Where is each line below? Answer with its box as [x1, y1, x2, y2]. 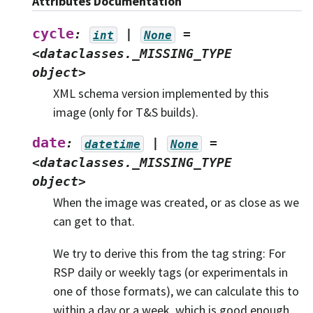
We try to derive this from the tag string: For [53, 245, 286, 261]
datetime [85, 137, 140, 151]
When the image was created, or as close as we [53, 194, 299, 211]
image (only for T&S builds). [53, 104, 198, 121]
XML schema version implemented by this [53, 85, 269, 102]
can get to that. [53, 213, 135, 230]
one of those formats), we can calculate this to [53, 282, 299, 299]
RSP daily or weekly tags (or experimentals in [53, 263, 288, 280]
